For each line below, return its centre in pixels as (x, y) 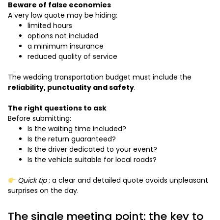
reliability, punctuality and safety (71, 88)
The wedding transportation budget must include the (100, 77)
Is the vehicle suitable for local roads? (92, 160)
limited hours (50, 26)
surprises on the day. (43, 191)
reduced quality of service (72, 57)
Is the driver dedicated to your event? (92, 150)
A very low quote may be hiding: (63, 15)
